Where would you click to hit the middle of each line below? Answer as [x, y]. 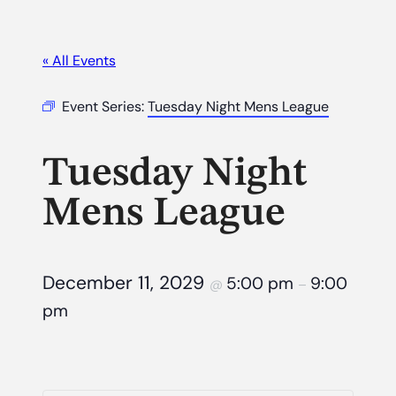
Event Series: [105, 106]
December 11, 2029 [126, 283]
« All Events [79, 60]
